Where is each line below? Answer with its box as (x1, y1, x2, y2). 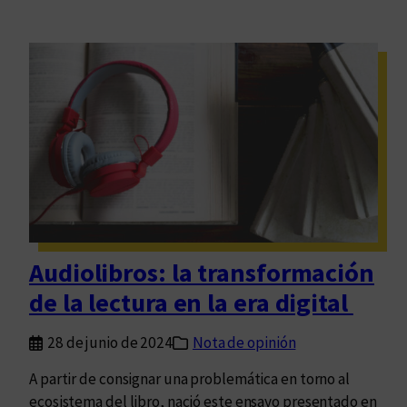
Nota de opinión (192, 333, 296, 353)
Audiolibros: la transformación (29, 256, 374, 290)
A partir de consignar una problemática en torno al (29, 369, 350, 390)
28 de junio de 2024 (46, 333, 174, 353)
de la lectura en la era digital (29, 286, 353, 320)
